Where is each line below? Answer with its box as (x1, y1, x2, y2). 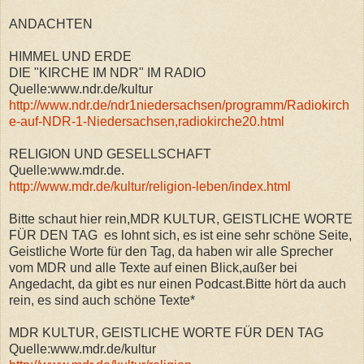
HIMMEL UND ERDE (9, 49, 132, 63)
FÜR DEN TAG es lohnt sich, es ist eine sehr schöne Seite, (9, 227, 352, 242)
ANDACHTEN (9, 16, 93, 31)
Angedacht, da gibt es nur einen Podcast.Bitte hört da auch (9, 276, 346, 291)
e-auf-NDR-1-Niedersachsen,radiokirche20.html (9, 114, 284, 128)
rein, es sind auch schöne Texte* (9, 292, 195, 307)
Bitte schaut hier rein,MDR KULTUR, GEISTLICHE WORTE (9, 211, 353, 226)
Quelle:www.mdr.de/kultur (9, 341, 156, 356)
